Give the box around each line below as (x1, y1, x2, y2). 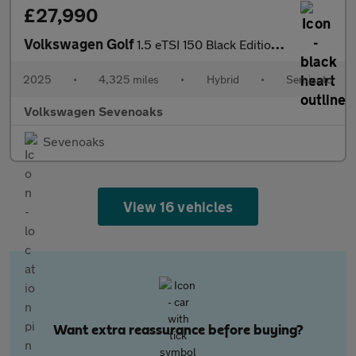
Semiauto (285, 72, 333, 86)
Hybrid (206, 72, 239, 86)
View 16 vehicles (123, 198, 233, 215)
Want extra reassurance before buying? (52, 323, 304, 338)
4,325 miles (99, 72, 160, 86)
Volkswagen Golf (24, 35, 137, 52)
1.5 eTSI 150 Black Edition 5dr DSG (137, 37, 271, 52)
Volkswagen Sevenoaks (24, 103, 163, 118)
